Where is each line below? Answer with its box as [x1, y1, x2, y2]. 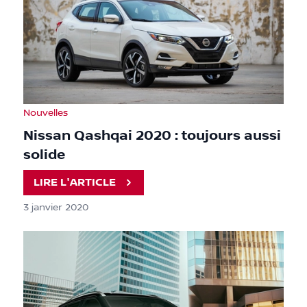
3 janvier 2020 [23, 202, 88, 214]
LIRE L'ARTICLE [34, 175, 116, 189]
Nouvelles [23, 108, 68, 119]
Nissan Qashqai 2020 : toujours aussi [23, 127, 281, 145]
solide [23, 147, 65, 164]
